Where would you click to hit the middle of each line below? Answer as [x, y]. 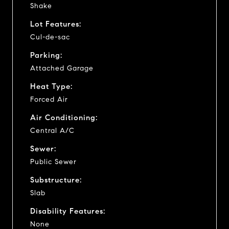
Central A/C [52, 130]
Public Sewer [53, 162]
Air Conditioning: [64, 117]
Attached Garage [62, 68]
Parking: [46, 55]
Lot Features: [56, 24]
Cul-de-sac [50, 37]
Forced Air [49, 99]
